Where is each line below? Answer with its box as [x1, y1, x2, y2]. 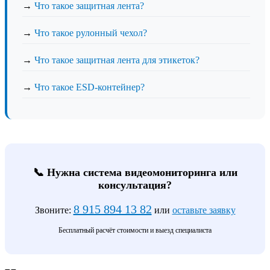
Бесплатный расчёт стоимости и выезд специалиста [58, 226, 212, 235]
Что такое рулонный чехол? [34, 28, 147, 39]
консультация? [98, 179, 172, 192]
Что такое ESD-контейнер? [34, 82, 145, 93]
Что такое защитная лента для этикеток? [34, 55, 199, 66]
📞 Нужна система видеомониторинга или [33, 166, 237, 179]
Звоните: [34, 205, 74, 216]
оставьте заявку [172, 205, 236, 216]
